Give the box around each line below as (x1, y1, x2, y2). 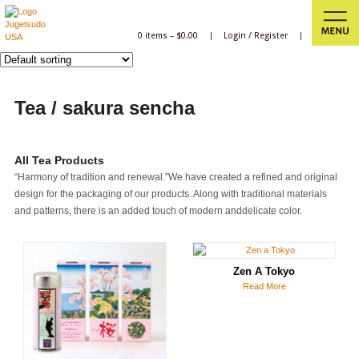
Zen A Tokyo (233, 265, 296, 278)
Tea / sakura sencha (14, 96, 195, 119)
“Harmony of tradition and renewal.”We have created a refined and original (14, 171, 337, 183)
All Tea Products (14, 153, 104, 167)
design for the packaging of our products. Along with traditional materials (14, 188, 327, 200)
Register (254, 30, 288, 41)
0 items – (137, 30, 176, 41)
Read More (242, 281, 286, 292)
